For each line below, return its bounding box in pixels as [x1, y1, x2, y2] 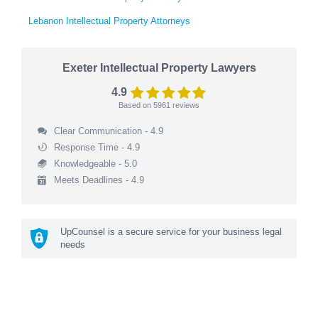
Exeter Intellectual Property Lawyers [62, 62, 256, 75]
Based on [119, 101, 153, 110]
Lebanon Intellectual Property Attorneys [28, 16, 190, 27]
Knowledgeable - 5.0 [53, 158, 137, 170]
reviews [170, 101, 199, 110]
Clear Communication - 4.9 [53, 126, 163, 137]
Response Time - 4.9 [53, 142, 140, 153]
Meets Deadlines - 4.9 [53, 175, 144, 186]
